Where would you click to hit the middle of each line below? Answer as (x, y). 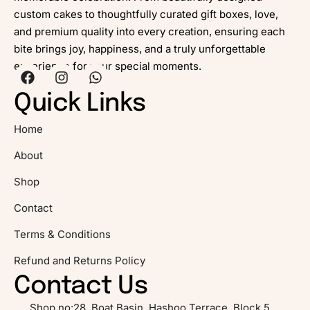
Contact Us (81, 286)
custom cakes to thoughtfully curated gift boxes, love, (146, 14)
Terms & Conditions (62, 234)
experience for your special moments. (108, 66)
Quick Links (80, 103)
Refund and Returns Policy (80, 260)
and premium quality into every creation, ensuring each (149, 31)
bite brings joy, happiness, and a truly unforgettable (140, 48)
